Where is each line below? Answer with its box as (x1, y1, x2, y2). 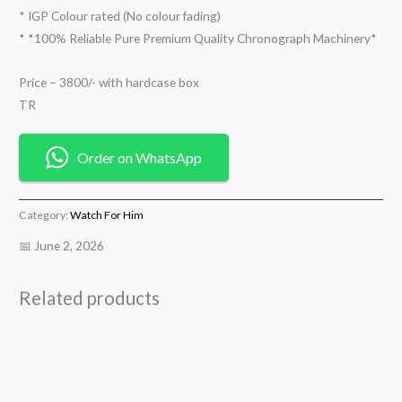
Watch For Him (70, 208, 144, 223)
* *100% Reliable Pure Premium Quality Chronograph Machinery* (19, 31, 378, 47)
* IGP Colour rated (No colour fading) (19, 8, 222, 24)
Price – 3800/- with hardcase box (19, 74, 200, 91)
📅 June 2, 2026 (19, 238, 105, 254)
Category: (19, 208, 71, 223)
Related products (19, 287, 161, 310)
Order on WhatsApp (77, 149, 203, 167)
